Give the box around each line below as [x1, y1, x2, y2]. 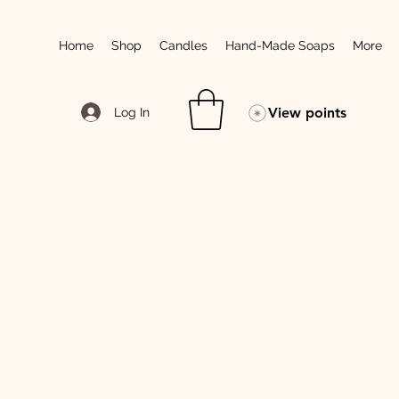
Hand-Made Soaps [225, 38, 335, 53]
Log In [113, 104, 150, 119]
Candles [159, 38, 208, 53]
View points [268, 104, 346, 121]
